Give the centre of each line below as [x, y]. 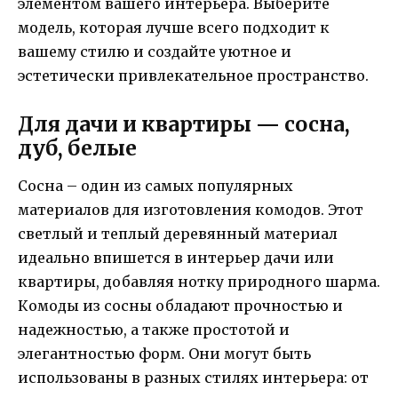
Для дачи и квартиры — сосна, [184, 123]
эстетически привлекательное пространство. [193, 75]
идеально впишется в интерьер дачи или [176, 257]
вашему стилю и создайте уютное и [155, 51]
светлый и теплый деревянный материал [178, 233]
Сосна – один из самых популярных [155, 185]
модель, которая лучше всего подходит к [174, 27]
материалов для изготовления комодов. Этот [191, 209]
